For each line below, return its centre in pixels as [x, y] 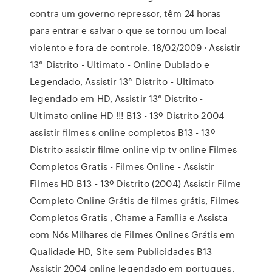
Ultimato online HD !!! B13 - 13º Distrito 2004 [127, 115]
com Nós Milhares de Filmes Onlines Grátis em [132, 234]
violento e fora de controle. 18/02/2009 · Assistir [135, 47]
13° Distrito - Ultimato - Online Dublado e [120, 64]
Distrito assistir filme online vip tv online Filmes [134, 149]
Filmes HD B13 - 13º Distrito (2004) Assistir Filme [136, 183]
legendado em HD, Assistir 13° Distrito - [117, 98]
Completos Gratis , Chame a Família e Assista [129, 217]
